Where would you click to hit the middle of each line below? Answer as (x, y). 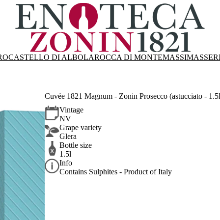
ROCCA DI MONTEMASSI (140, 57)
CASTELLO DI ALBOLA (51, 57)
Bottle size (76, 145)
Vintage (72, 110)
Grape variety (81, 128)
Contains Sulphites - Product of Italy (116, 172)
